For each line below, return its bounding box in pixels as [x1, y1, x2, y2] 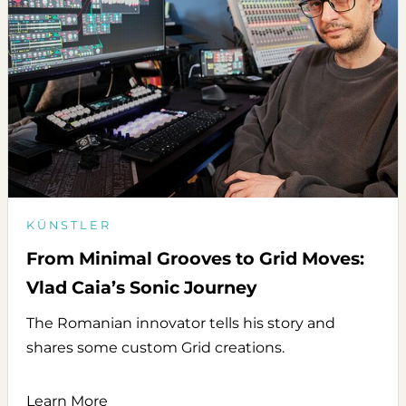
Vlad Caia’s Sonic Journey [26, 276, 256, 299]
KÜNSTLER [26, 218, 111, 233]
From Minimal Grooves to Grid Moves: [26, 247, 364, 270]
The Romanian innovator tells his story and [26, 314, 335, 333]
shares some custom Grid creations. [26, 339, 285, 357]
